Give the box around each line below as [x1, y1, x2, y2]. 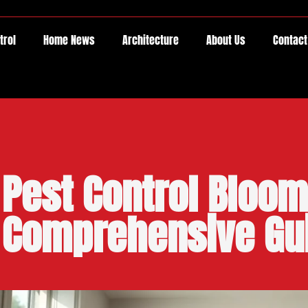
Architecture [122, 32, 179, 48]
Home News [43, 32, 95, 48]
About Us [206, 32, 245, 48]
